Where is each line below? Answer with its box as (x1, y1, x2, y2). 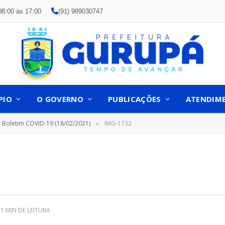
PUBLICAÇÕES (108, 94, 161, 104)
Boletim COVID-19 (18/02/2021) (2, 119, 90, 128)
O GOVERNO (37, 94, 83, 104)
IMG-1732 (104, 119, 132, 128)
